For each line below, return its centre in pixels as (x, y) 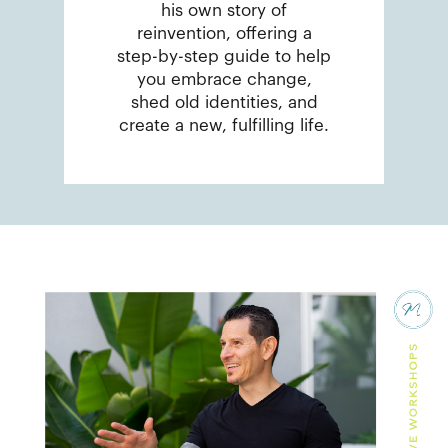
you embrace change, (224, 80)
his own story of (224, 11)
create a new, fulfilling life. (224, 126)
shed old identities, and (224, 103)
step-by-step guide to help (224, 57)
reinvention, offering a (224, 34)
